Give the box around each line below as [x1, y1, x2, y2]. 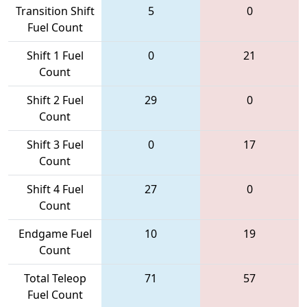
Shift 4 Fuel [26, 181, 84, 197]
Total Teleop [23, 270, 86, 286]
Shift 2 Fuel [26, 92, 84, 108]
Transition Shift [15, 3, 95, 19]
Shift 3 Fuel [26, 136, 84, 152]
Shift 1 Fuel [26, 47, 84, 63]
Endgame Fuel [18, 225, 92, 241]
